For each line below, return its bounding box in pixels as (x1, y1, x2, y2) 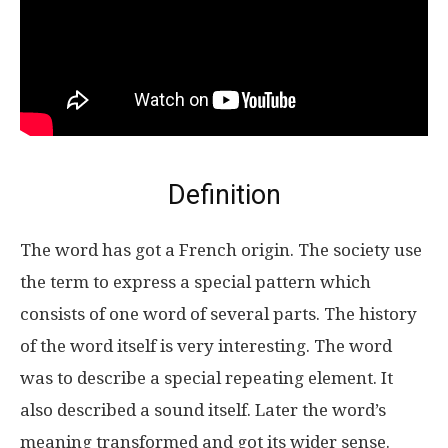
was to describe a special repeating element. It (20, 367, 393, 388)
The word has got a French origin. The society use (20, 239, 422, 260)
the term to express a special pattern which (20, 271, 371, 292)
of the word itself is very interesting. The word (20, 335, 392, 356)
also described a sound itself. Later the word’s (20, 399, 386, 420)
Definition (167, 178, 281, 211)
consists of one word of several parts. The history (20, 303, 417, 324)
